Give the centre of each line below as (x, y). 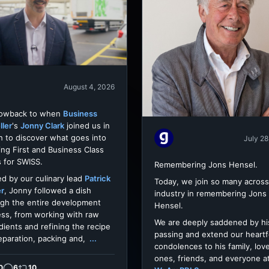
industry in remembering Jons (210, 194)
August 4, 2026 (89, 87)
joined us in (87, 125)
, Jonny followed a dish (48, 190)
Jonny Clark (42, 125)
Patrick (98, 178)
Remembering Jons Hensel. (206, 165)
